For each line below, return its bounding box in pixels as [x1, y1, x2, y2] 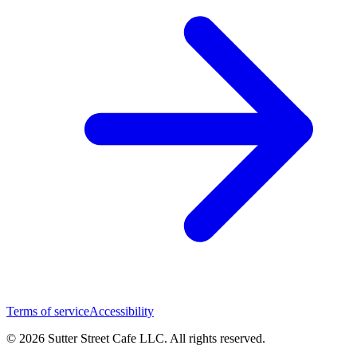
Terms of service [6, 304, 89, 319]
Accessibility [89, 304, 154, 319]
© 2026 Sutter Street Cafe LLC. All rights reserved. [6, 331, 265, 346]
